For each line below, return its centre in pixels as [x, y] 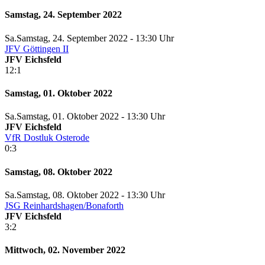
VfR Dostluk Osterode [47, 138]
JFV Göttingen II [37, 49]
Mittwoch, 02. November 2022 [65, 250]
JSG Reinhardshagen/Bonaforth [64, 205]
